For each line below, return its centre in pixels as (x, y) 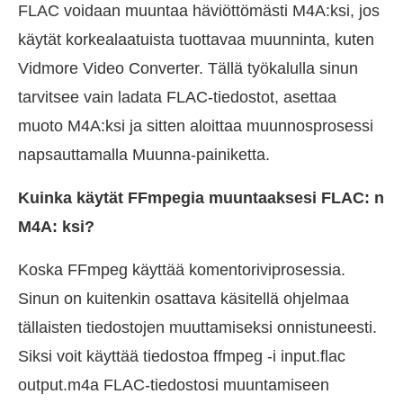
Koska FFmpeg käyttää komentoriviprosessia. (182, 270)
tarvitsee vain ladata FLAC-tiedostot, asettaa (177, 97)
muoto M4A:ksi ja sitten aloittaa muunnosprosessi (196, 126)
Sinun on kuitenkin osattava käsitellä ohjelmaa (184, 299)
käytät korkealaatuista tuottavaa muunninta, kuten (196, 40)
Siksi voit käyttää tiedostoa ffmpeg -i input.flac (182, 356)
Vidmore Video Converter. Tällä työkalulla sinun (188, 68)
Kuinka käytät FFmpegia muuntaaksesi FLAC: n (201, 198)
